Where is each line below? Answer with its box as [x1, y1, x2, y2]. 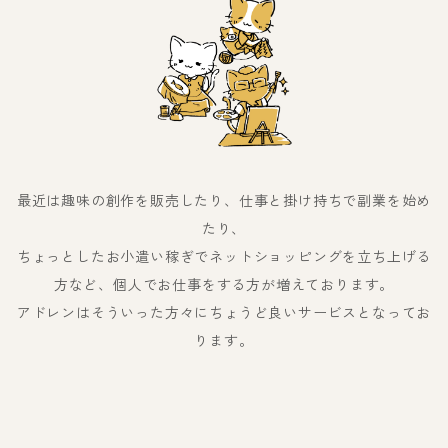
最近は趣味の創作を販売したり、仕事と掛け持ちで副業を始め [16, 191, 432, 210]
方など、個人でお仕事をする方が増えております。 [53, 275, 395, 294]
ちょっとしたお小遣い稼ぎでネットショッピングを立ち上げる [16, 247, 432, 266]
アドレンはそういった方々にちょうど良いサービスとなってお [16, 303, 432, 322]
